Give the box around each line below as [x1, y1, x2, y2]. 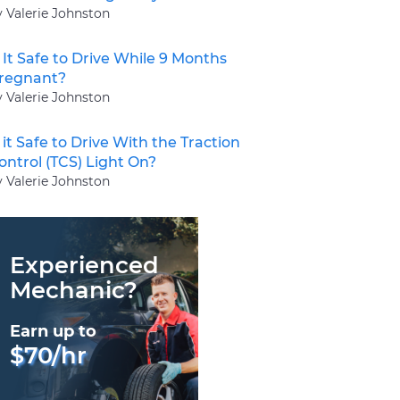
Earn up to [10, 321, 96, 341]
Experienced [10, 250, 159, 279]
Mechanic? [10, 275, 137, 304]
